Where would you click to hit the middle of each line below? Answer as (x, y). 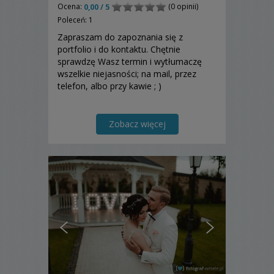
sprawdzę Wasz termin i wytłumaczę (130, 61)
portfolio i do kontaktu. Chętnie (119, 49)
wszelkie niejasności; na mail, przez (127, 73)
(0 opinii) (182, 7)
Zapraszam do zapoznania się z (120, 37)
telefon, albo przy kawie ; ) (109, 86)
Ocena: (71, 7)
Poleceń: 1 (75, 20)
